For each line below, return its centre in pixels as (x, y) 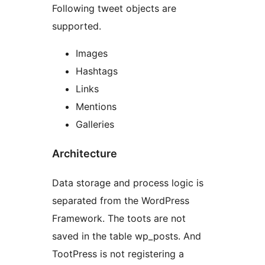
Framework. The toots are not (119, 219)
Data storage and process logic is (128, 183)
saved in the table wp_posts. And (127, 236)
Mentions (96, 107)
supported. (77, 26)
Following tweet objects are (114, 9)
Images (92, 54)
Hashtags (97, 71)
